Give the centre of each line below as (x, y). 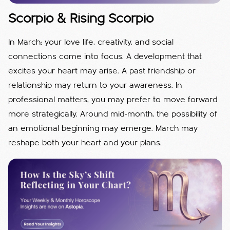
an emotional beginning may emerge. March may (103, 129)
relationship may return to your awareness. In (95, 85)
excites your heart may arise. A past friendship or (102, 71)
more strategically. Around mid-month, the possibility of (113, 114)
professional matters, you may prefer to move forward (113, 100)
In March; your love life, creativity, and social (91, 42)
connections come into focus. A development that (105, 57)
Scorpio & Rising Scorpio (81, 19)
